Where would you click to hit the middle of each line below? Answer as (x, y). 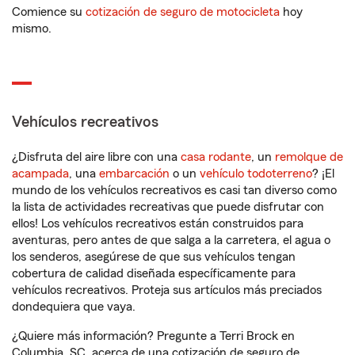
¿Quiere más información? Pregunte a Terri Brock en (153, 336)
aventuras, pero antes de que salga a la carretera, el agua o (171, 240)
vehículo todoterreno (256, 174)
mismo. (32, 29)
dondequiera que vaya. (74, 307)
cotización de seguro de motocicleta (183, 12)
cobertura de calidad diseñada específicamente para (154, 273)
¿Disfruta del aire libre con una (96, 157)
